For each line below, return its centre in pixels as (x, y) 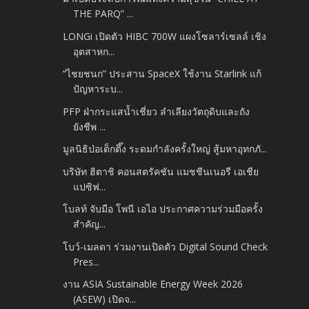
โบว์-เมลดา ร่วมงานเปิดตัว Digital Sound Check (166, 246)
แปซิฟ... (90, 186)
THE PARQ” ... (103, 14)
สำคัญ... (90, 224)
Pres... (87, 261)
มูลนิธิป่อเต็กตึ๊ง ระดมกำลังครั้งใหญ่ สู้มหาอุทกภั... (165, 149)
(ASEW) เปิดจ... (105, 299)
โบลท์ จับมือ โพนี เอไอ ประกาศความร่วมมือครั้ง (163, 209)
